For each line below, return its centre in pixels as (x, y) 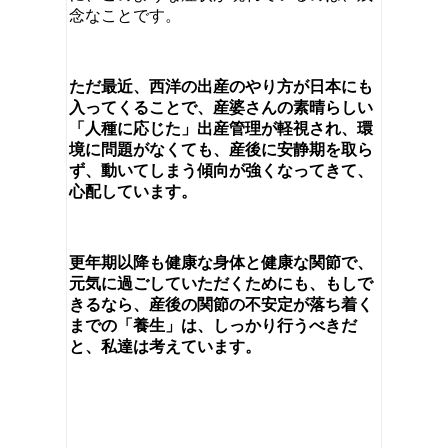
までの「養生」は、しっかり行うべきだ (213, 325)
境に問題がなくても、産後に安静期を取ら (221, 149)
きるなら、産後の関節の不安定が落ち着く (221, 304)
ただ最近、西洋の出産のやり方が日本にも (221, 86)
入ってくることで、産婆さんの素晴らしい (221, 107)
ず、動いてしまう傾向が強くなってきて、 (221, 170)
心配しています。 (133, 191)
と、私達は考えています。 (165, 346)
